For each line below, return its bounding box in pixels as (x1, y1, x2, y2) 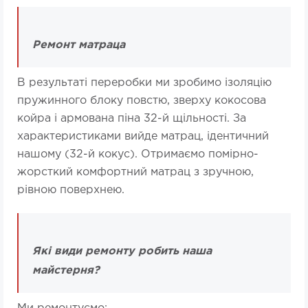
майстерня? (32, 265, 100, 276)
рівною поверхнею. (17, 185, 128, 196)
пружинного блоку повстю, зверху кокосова (17, 96, 266, 107)
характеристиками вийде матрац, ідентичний (17, 131, 269, 142)
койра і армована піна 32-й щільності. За (17, 113, 246, 124)
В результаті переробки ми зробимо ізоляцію (17, 78, 272, 89)
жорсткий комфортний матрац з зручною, (17, 167, 254, 178)
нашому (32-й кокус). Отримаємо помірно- (17, 149, 258, 160)
